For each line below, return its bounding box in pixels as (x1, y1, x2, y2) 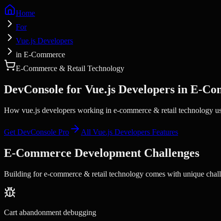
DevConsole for (4, 82, 85, 96)
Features (150, 127, 178, 136)
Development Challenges (72, 146, 199, 159)
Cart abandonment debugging (4, 208, 96, 217)
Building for (4, 169, 44, 178)
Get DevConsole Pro (4, 127, 69, 136)
